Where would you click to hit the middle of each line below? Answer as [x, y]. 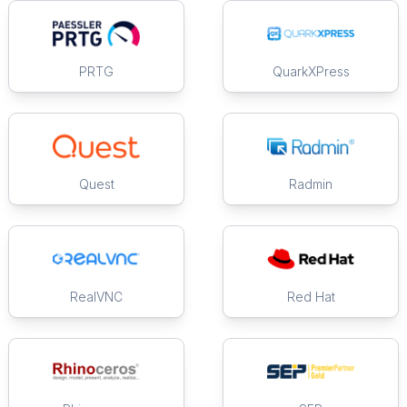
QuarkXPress [311, 72]
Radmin [311, 184]
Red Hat [311, 297]
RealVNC [96, 297]
